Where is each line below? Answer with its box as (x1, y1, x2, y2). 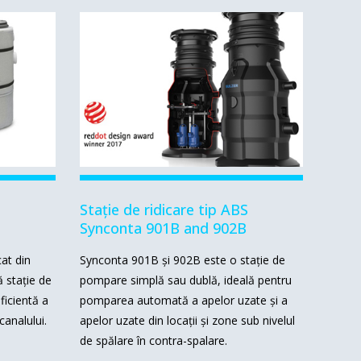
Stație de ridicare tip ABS (79, 199, 248, 219)
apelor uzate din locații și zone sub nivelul (79, 312, 295, 328)
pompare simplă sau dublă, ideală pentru (79, 272, 292, 288)
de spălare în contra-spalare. (79, 332, 227, 348)
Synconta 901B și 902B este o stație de (79, 251, 285, 268)
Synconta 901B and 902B (79, 218, 247, 238)
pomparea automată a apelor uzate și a (79, 292, 288, 308)
